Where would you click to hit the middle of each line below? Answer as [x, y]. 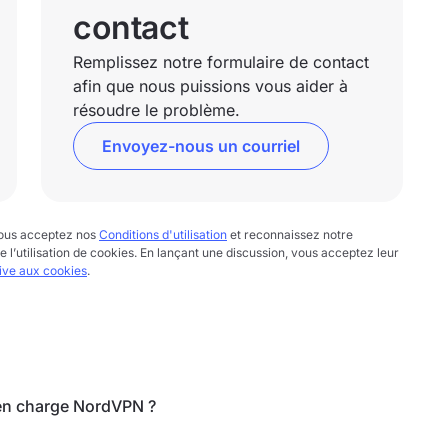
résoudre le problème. [157, 110]
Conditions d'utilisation [163, 234]
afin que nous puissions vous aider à [211, 86]
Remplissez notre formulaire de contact [221, 62]
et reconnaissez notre [290, 234]
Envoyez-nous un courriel [201, 146]
